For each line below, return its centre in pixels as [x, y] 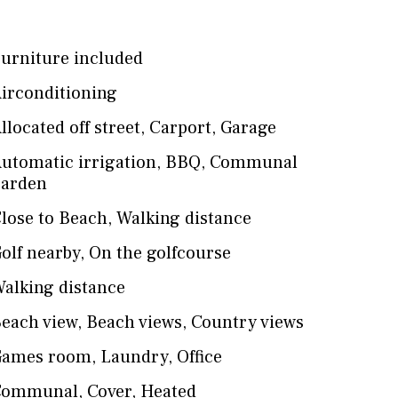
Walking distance [184, 219]
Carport [181, 128]
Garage [249, 128]
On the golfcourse [160, 253]
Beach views [135, 322]
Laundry [135, 357]
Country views [248, 322]
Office [200, 357]
